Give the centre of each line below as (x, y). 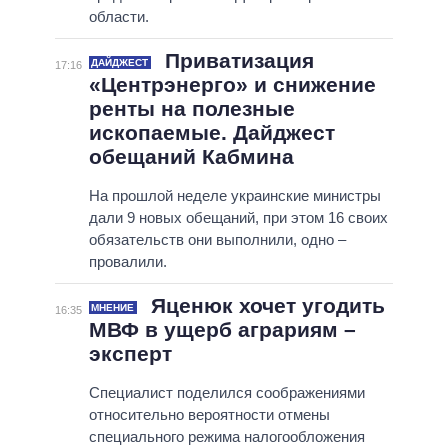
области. (118, 17)
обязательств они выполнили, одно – (217, 240)
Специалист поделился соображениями (226, 393)
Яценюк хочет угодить (264, 306)
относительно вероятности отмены (209, 415)
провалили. (127, 262)
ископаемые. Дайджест (211, 133)
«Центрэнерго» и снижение (232, 85)
